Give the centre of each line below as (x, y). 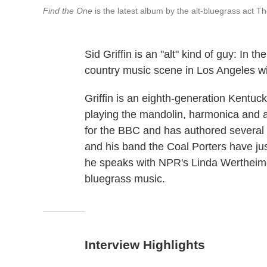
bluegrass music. (125, 179)
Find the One (68, 11)
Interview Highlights (145, 245)
